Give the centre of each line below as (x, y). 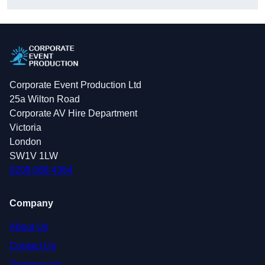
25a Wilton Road (45, 99)
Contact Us (33, 245)
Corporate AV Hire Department (73, 113)
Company (31, 203)
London (25, 141)
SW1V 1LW (34, 156)
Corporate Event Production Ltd (75, 85)
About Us (29, 227)
